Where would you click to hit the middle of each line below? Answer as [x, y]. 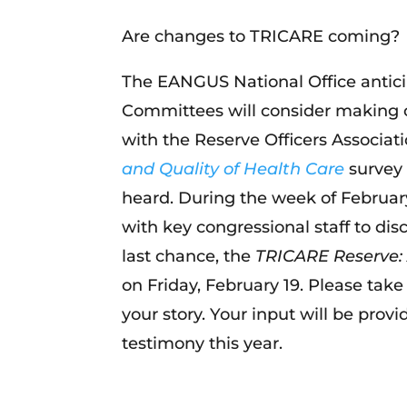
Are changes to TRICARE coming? [261, 36]
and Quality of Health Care [233, 169]
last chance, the [189, 256]
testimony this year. [203, 343]
